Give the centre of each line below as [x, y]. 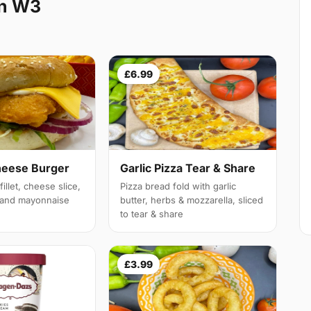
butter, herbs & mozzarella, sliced [192, 200]
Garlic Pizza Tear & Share [188, 168]
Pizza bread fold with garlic [178, 186]
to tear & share [152, 214]
